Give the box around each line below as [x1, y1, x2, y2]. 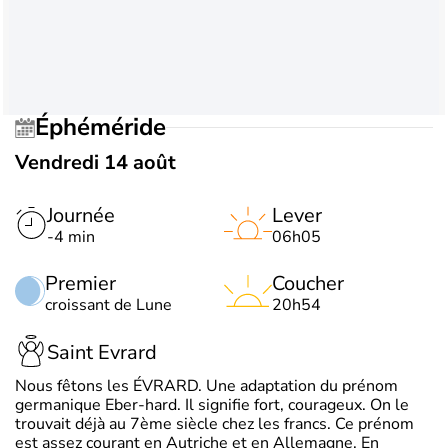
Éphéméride [49, 111, 166, 144]
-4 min [47, 225, 95, 248]
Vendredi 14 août [15, 148, 176, 176]
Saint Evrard [47, 339, 157, 367]
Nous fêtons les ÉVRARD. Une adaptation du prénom [15, 374, 398, 397]
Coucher [272, 269, 344, 297]
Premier [45, 269, 116, 297]
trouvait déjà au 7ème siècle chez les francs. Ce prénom [15, 412, 414, 435]
